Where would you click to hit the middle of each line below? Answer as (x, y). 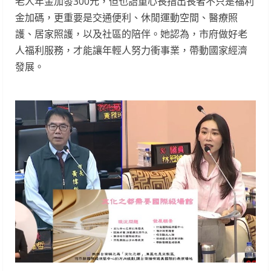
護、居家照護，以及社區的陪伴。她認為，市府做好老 (131, 34)
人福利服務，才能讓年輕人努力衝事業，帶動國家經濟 (131, 51)
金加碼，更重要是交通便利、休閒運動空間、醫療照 (126, 18)
